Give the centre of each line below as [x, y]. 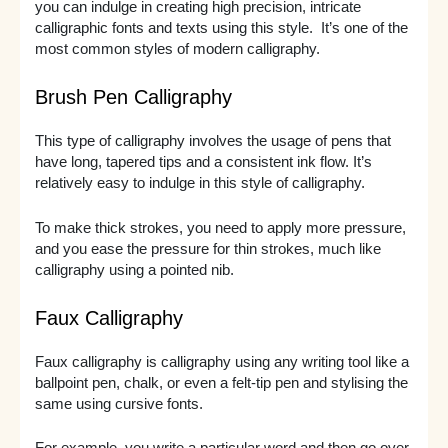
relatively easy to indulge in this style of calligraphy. [201, 183]
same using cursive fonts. [118, 404]
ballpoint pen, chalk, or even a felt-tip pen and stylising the [221, 383]
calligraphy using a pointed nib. [136, 269]
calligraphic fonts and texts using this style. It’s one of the [221, 28]
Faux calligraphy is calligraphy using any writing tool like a [221, 362]
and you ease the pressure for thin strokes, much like [207, 248]
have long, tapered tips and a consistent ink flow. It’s [203, 162]
